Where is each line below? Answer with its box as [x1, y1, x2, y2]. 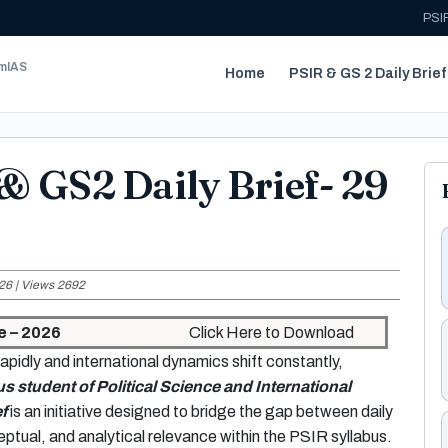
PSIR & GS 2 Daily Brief [289, 66, 446, 81]
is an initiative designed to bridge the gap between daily [7, 403, 393, 420]
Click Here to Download [189, 324, 354, 341]
